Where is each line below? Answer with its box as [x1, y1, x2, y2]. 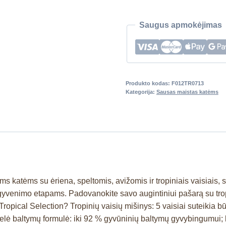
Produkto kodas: [125, 80, 172, 86]
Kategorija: [125, 88, 156, 95]
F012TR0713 [171, 80, 204, 86]
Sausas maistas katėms [156, 88, 218, 95]
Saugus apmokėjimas [139, 20, 222, 29]
